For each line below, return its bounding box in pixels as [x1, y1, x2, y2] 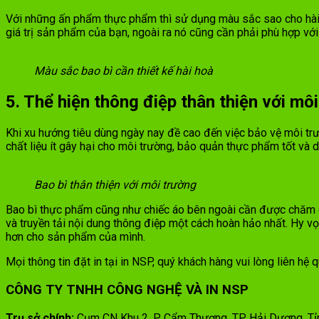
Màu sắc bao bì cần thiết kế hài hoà [34, 64, 213, 78]
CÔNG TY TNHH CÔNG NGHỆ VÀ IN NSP [6, 281, 249, 298]
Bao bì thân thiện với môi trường [34, 178, 196, 192]
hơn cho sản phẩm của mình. [6, 230, 148, 244]
